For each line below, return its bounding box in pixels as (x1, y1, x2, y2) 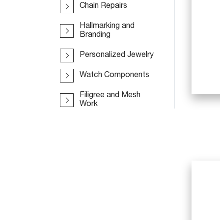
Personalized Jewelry (80, 52, 154, 58)
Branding (80, 31, 110, 38)
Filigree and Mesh (80, 92, 140, 99)
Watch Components (80, 72, 149, 79)
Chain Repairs (80, 2, 127, 9)
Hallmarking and (80, 23, 135, 29)
